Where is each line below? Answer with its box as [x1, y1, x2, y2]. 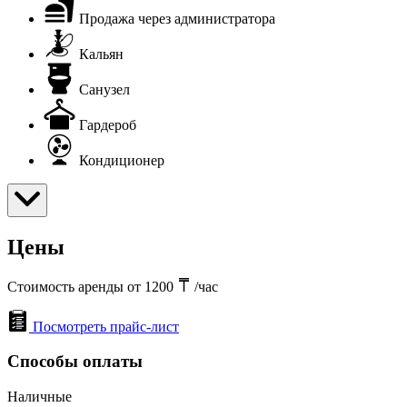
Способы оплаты [7, 352, 143, 372]
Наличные [7, 388, 72, 404]
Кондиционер [79, 152, 164, 168]
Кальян [79, 45, 124, 62]
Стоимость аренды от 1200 [7, 278, 177, 294]
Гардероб [79, 116, 136, 133]
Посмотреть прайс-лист [33, 318, 179, 334]
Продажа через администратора [79, 10, 275, 26]
